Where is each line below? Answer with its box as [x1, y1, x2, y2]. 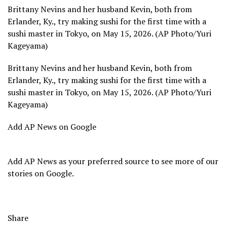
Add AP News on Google [8, 121, 96, 133]
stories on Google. [8, 168, 74, 179]
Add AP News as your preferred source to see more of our [8, 156, 218, 167]
